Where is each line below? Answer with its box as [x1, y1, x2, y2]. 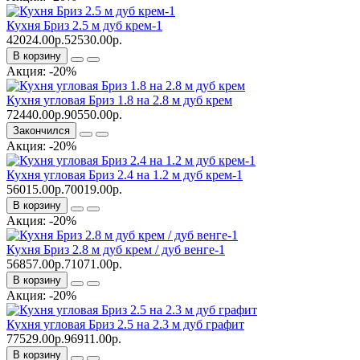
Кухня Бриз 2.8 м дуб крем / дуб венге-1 [6, 242, 225, 256]
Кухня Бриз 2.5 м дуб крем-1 [6, 18, 162, 32]
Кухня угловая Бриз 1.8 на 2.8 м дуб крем [6, 92, 232, 107]
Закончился [13, 124, 70, 137]
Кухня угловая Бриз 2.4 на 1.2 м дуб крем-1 [6, 167, 243, 182]
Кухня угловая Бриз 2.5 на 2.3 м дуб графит [6, 317, 244, 331]
